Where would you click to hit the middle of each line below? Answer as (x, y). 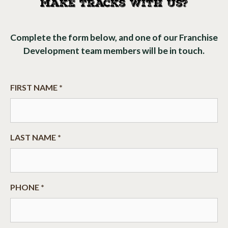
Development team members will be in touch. (114, 50)
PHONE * (27, 187)
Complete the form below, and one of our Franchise (114, 37)
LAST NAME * (36, 137)
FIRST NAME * (36, 88)
